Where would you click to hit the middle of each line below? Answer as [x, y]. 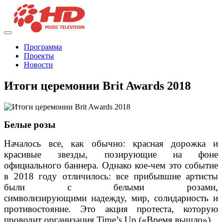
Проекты [39, 56]
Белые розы [30, 125]
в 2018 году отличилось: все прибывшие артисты [111, 176]
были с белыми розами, [111, 187]
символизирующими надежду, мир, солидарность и [111, 198]
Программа [43, 47]
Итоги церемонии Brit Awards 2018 [97, 86]
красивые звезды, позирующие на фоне [111, 155]
